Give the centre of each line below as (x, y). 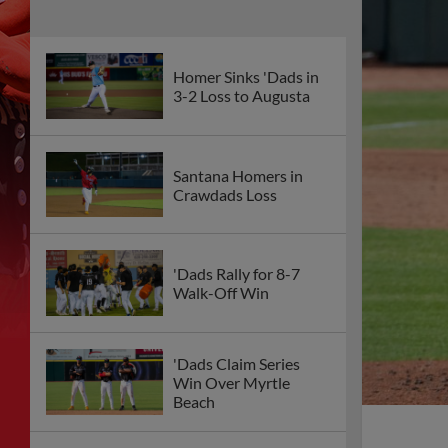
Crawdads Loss (225, 194)
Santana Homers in (238, 175)
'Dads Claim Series (236, 363)
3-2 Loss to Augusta (241, 95)
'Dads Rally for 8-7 (236, 274)
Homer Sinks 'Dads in (246, 76)
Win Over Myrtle (231, 382)
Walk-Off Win (221, 293)
